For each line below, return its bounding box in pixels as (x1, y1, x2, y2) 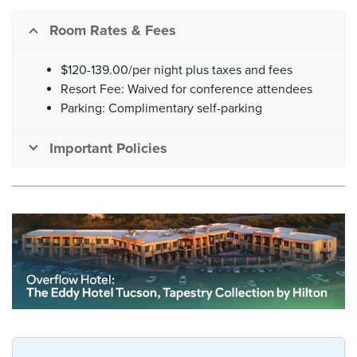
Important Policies (49, 139, 167, 158)
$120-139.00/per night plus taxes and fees (61, 62, 292, 79)
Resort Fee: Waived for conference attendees (61, 81, 312, 98)
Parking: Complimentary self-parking (61, 100, 262, 117)
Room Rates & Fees (49, 22, 176, 40)
